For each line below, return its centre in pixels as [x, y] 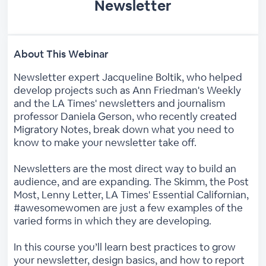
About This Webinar [61, 54]
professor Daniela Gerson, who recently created [126, 116]
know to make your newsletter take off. [105, 142]
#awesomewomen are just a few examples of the [129, 208]
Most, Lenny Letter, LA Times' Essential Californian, [132, 194]
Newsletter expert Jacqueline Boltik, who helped [128, 77]
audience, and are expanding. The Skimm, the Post [132, 181]
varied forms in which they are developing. [113, 221]
